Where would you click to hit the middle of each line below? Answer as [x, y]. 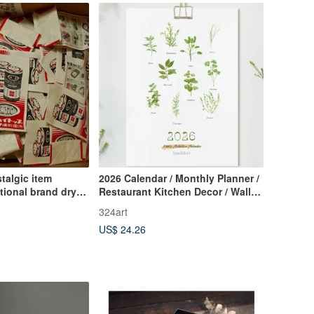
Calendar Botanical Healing [164, 205]
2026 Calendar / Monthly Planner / [179, 178]
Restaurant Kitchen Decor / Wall [175, 192]
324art [113, 212]
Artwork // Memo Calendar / [163, 218]
